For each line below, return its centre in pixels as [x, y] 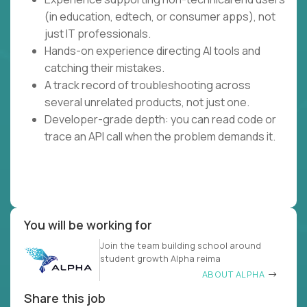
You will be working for [88, 225]
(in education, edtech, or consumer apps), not [160, 17]
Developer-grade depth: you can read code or [160, 120]
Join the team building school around [181, 246]
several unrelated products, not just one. [147, 102]
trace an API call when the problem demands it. [160, 137]
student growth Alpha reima [160, 259]
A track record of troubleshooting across [148, 85]
